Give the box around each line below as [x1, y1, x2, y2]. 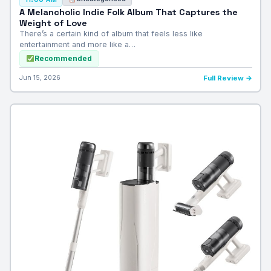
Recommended [34, 54, 92, 63]
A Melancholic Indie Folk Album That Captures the [19, 6, 238, 18]
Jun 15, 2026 [19, 73, 60, 82]
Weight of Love [19, 17, 87, 28]
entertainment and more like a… [19, 39, 135, 49]
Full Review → [203, 73, 252, 82]
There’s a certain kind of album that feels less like [19, 28, 203, 38]
